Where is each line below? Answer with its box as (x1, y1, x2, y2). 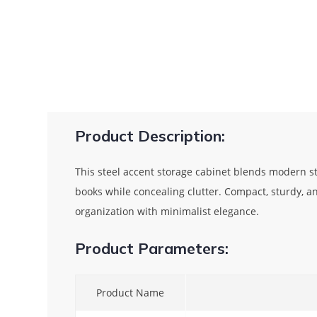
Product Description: (74, 125, 225, 145)
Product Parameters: (74, 238, 229, 258)
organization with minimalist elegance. (74, 204, 259, 218)
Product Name (96, 285, 165, 299)
